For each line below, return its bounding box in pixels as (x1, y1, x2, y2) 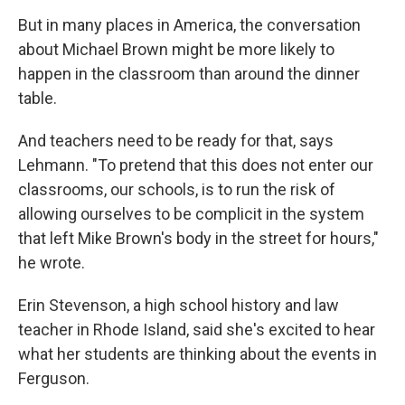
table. (18, 89, 57, 108)
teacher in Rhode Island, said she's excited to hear (18, 320, 375, 339)
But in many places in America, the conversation (18, 15, 361, 34)
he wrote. (18, 253, 85, 272)
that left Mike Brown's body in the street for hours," (18, 229, 379, 248)
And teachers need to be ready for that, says (18, 131, 334, 150)
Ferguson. (18, 369, 89, 388)
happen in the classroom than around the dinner (18, 64, 360, 83)
